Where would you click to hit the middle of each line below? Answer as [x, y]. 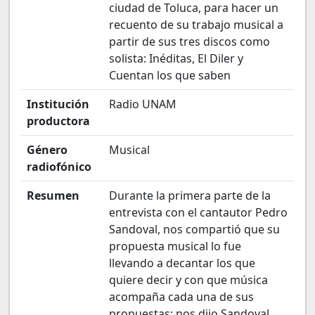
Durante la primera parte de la [190, 195]
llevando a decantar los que [182, 263]
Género [47, 150]
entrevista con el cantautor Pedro [198, 212]
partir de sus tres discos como [189, 41]
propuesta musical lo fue [175, 246]
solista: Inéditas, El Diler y [176, 58]
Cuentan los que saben [170, 75]
